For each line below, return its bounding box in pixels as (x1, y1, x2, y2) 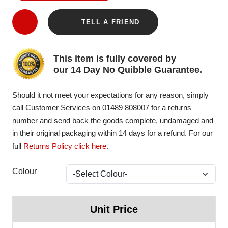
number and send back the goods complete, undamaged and (12, 116, 213, 125)
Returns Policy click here (23, 141, 106, 150)
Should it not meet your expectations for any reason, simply (12, 91, 209, 99)
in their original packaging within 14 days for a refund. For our (12, 129, 213, 137)
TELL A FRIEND (78, 18, 140, 26)
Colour (12, 167, 37, 176)
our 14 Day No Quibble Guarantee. (53, 64, 202, 75)
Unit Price (90, 204, 138, 215)
